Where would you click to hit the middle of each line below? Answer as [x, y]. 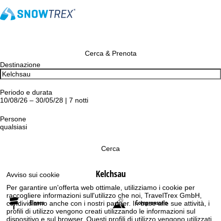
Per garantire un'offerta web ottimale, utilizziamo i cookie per [101, 187]
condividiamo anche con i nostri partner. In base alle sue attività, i [108, 203]
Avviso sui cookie [33, 174]
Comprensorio [151, 203]
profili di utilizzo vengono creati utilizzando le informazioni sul [101, 211]
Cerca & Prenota [110, 53]
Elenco [37, 203]
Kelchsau [110, 174]
